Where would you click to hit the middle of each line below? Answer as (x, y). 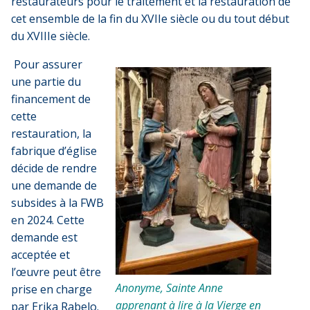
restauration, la (51, 133)
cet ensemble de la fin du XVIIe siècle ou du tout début (150, 18)
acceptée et (40, 254)
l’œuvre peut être (56, 272)
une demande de (54, 185)
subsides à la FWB (57, 202)
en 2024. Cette (48, 220)
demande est (44, 237)
